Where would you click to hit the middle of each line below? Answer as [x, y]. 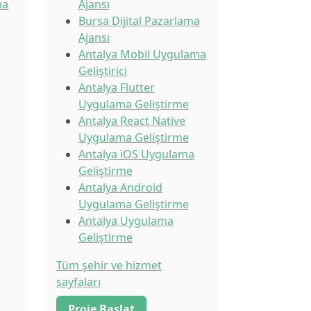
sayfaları [78, 282]
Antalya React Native [132, 121]
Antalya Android [120, 187]
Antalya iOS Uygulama [136, 154]
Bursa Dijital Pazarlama [139, 21]
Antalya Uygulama [126, 221]
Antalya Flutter [116, 87]
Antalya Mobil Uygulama [142, 54]
